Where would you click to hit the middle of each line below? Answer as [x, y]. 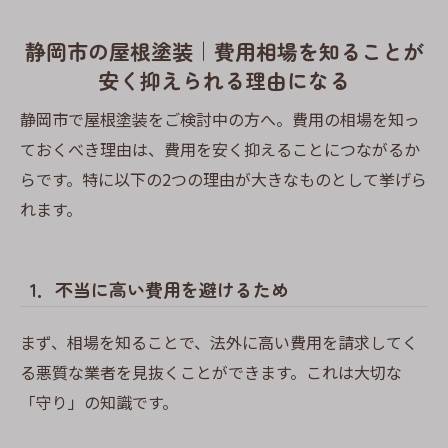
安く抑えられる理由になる [224, 79]
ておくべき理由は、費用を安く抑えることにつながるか [220, 149]
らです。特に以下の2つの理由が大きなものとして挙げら [223, 179]
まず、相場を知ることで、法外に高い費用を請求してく [219, 341]
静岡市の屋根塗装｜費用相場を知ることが [224, 50]
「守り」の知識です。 [99, 401]
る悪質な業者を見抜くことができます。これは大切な [211, 371]
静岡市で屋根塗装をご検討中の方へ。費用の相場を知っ [220, 119]
